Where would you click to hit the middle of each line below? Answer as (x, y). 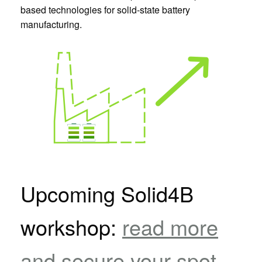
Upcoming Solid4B (107, 194)
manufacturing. (51, 25)
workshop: (71, 227)
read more (170, 227)
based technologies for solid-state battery (105, 10)
